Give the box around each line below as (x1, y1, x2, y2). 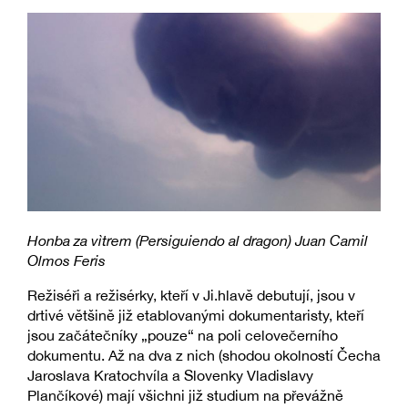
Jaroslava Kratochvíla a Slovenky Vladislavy (27, 366, 313, 383)
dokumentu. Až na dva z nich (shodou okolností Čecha (27, 346, 381, 363)
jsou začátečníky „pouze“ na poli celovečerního (27, 326, 338, 343)
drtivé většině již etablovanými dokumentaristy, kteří (27, 306, 364, 323)
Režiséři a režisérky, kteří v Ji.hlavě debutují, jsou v (27, 286, 355, 303)
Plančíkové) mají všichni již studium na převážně (27, 386, 343, 403)
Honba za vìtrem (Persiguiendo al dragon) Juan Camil (27, 231, 368, 249)
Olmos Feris (27, 251, 106, 269)
